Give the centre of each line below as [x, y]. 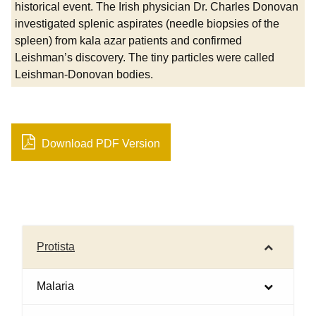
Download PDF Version [99, 144]
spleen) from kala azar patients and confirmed [128, 41]
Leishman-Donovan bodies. [84, 75]
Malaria [55, 286]
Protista [56, 247]
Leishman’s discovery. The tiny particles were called [145, 58]
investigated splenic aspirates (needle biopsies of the [147, 24]
